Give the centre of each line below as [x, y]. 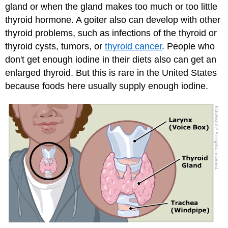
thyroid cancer [133, 46]
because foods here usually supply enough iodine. [107, 86]
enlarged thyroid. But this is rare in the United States [111, 73]
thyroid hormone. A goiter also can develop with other [113, 20]
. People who [188, 46]
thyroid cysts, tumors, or [55, 46]
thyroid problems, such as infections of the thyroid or [111, 33]
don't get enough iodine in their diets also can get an [111, 59]
